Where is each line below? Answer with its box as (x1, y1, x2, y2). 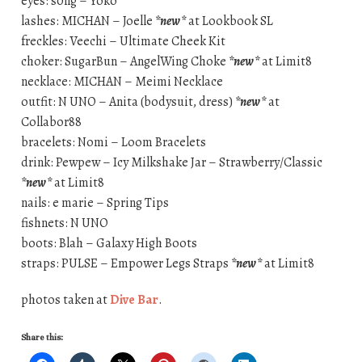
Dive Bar (109, 290, 158, 309)
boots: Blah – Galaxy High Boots (20, 234, 197, 252)
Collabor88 (20, 112, 82, 131)
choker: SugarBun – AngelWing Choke (20, 52, 229, 70)
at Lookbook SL (185, 11, 273, 30)
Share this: (20, 330, 63, 343)
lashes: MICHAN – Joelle (20, 11, 155, 30)
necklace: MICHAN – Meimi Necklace (20, 72, 223, 90)
